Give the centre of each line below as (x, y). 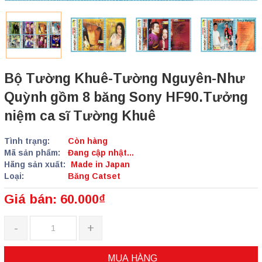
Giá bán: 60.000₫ (55, 199)
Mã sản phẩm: (32, 152)
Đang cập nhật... (100, 152)
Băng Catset (93, 176)
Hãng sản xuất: (35, 164)
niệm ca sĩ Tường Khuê (80, 116)
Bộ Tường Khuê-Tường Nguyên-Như (125, 78)
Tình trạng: (27, 141)
